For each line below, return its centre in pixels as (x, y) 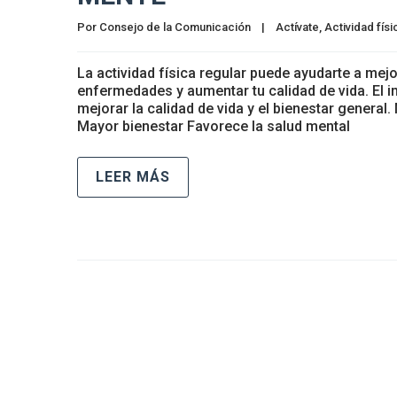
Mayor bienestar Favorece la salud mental (214, 126)
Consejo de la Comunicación (175, 27)
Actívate (297, 27)
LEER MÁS (133, 177)
